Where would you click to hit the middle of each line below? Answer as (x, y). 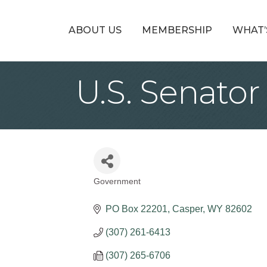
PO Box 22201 (136, 209)
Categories (131, 191)
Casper (187, 209)
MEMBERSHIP (177, 30)
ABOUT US (95, 30)
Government (117, 181)
